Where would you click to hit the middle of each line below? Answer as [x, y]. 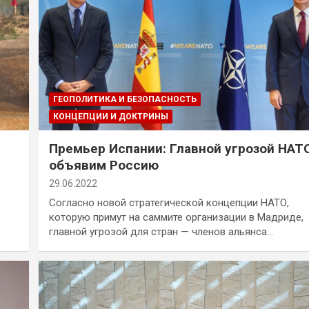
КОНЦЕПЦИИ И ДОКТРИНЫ [110, 116]
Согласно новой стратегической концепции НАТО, [169, 202]
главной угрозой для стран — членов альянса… [161, 231]
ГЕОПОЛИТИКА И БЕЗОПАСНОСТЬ [124, 99]
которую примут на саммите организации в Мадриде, [176, 217]
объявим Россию [103, 165]
